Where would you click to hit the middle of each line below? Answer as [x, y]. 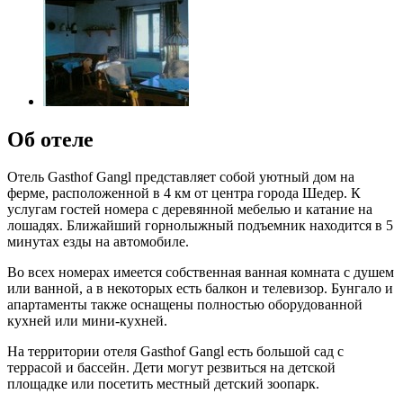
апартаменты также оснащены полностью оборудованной [185, 305]
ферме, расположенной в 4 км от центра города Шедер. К [184, 193]
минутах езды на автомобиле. [98, 242]
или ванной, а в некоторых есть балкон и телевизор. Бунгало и [200, 289]
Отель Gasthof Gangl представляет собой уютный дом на [181, 177]
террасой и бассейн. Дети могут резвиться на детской [171, 368]
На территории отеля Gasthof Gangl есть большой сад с [175, 352]
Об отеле [50, 139]
